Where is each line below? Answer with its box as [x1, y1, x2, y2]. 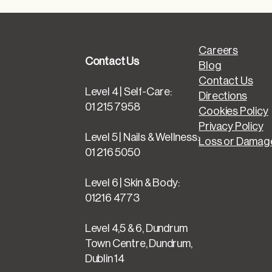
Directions [199, 90, 247, 101]
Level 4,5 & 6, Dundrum [84, 222, 188, 234]
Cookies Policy [199, 105, 268, 117]
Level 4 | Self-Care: [84, 86, 172, 97]
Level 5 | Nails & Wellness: [84, 131, 199, 143]
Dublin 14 [84, 253, 125, 264]
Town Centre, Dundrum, [84, 237, 192, 249]
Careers [199, 44, 239, 56]
